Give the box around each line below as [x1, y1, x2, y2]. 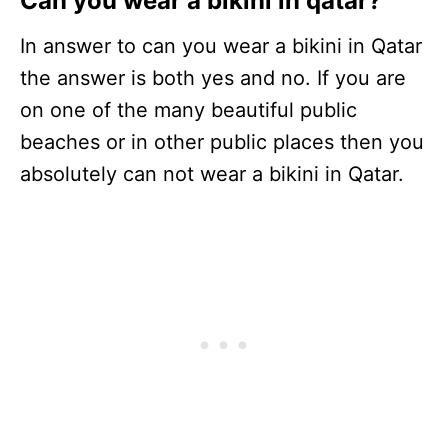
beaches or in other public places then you [20, 130, 424, 155]
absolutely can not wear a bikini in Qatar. [20, 162, 404, 187]
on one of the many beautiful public [20, 98, 357, 123]
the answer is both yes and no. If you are [20, 66, 406, 91]
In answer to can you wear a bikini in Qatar [20, 34, 422, 59]
